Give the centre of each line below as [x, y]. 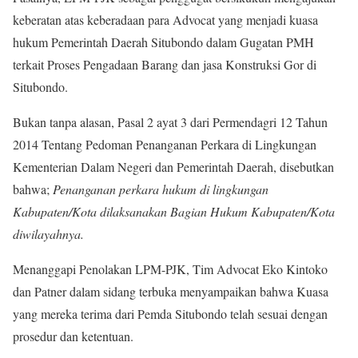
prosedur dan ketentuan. [73, 336]
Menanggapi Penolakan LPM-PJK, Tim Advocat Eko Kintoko [170, 268]
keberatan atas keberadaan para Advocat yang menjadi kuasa [165, 19]
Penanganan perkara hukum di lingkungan [159, 189]
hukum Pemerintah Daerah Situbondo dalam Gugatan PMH [163, 42]
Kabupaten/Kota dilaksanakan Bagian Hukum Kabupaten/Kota [174, 211]
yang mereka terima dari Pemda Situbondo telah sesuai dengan [170, 313]
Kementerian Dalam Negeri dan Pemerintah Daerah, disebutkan [173, 166]
